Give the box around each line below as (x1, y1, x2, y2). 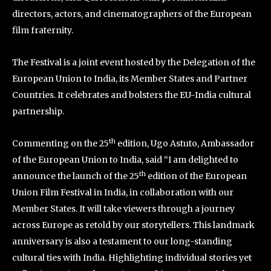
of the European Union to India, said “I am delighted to (12, 154, 238, 165)
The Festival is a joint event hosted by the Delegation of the (12, 56, 255, 68)
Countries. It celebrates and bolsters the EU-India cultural (12, 89, 251, 100)
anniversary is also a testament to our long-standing (12, 235, 232, 247)
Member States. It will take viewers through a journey (12, 203, 235, 214)
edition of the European (146, 170, 247, 181)
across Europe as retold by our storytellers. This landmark (12, 219, 255, 230)
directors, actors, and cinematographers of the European (12, 8, 252, 19)
